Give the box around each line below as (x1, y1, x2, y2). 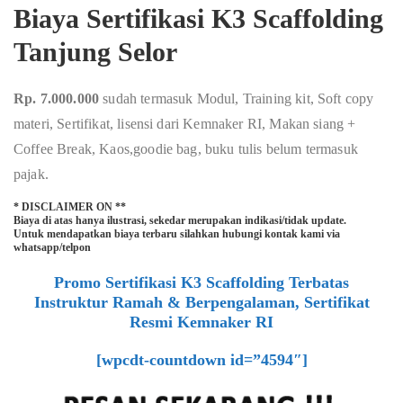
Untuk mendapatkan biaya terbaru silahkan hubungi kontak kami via (13, 228, 340, 240)
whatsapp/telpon (13, 241, 91, 254)
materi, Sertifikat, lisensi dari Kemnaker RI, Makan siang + (13, 116, 356, 131)
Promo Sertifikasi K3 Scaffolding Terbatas (54, 273, 349, 291)
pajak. (13, 166, 49, 182)
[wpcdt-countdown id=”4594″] (95, 351, 308, 369)
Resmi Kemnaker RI (130, 313, 273, 331)
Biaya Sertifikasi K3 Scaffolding (13, 4, 383, 33)
